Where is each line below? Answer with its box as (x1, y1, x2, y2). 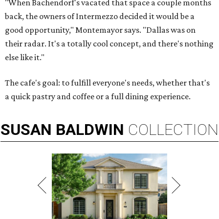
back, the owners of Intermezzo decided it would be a (5, 11, 195, 21)
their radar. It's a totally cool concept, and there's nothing (5, 39, 214, 48)
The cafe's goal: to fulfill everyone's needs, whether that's (5, 78, 210, 88)
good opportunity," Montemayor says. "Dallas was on (5, 25, 196, 35)
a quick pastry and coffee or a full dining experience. (5, 91, 191, 101)
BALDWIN (56, 120, 124, 139)
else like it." (5, 52, 44, 62)
